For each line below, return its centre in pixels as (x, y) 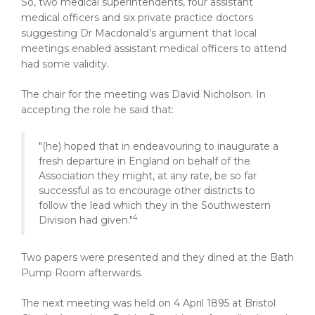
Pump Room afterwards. (82, 272)
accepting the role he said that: (97, 109)
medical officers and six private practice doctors (137, 17)
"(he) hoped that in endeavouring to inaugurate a (159, 146)
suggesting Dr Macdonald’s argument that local (139, 33)
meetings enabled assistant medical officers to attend (154, 48)
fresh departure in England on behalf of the (144, 161)
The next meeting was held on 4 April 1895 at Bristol (148, 303)
